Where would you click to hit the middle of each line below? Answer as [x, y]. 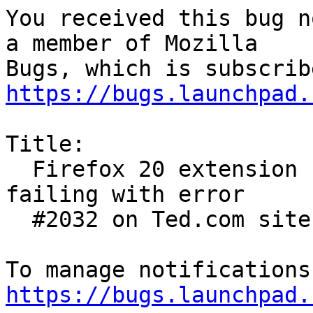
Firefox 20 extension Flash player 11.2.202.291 [19, 169]
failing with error [125, 195]
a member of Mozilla [132, 44]
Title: [45, 144]
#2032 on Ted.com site [19, 220]
